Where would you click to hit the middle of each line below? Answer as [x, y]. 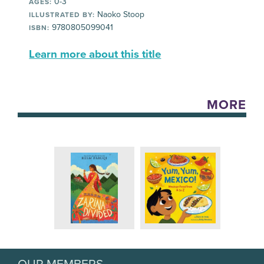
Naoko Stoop [120, 14]
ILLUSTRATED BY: [62, 14]
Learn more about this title [95, 54]
